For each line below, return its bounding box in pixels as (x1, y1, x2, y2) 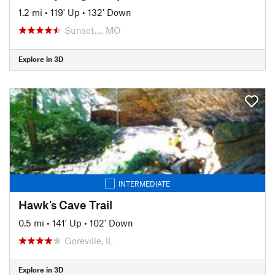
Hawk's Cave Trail (18, 197, 112, 212)
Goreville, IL (64, 234, 113, 246)
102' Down (90, 217, 133, 228)
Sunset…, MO (64, 24, 121, 36)
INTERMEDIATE (118, 179, 170, 188)
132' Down (88, 6, 131, 18)
